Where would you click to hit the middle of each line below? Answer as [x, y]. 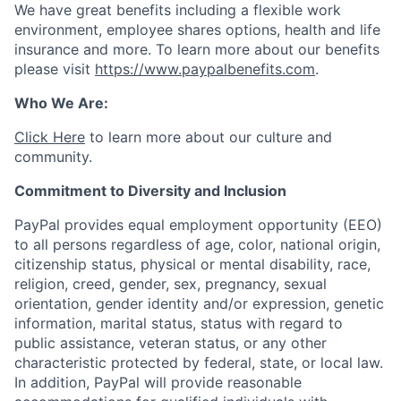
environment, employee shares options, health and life [197, 30]
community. [53, 157]
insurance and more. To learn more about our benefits [197, 49]
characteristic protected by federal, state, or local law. [199, 363]
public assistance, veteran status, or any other [171, 343]
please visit [55, 69]
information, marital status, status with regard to [179, 323]
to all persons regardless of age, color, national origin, [197, 244]
